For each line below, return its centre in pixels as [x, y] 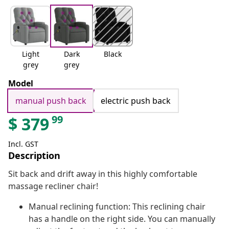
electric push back [136, 101]
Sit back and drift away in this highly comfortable [103, 174]
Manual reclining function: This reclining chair [117, 207]
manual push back [51, 101]
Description [34, 156]
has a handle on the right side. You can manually [122, 219]
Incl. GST [23, 144]
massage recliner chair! [53, 186]
